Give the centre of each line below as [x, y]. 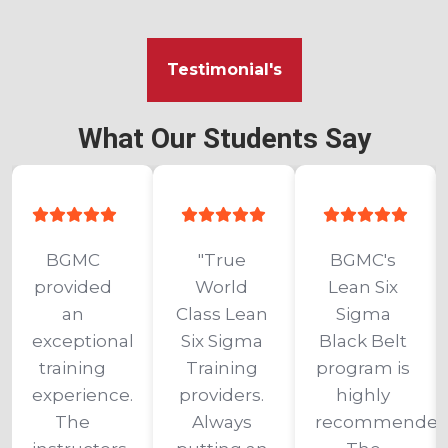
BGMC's [365, 260]
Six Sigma [223, 341]
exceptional [84, 341]
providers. [224, 395]
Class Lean [223, 314]
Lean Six [365, 287]
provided [74, 287]
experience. [84, 395]
